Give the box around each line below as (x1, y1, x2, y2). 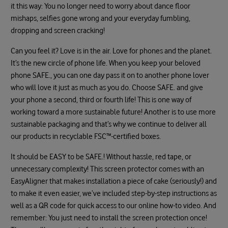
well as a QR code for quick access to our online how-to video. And (11, 201, 217, 210)
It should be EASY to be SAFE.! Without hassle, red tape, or (11, 152, 192, 161)
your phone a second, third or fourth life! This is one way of (11, 95, 192, 104)
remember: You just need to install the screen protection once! (11, 213, 208, 222)
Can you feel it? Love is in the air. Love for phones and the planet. (11, 46, 212, 55)
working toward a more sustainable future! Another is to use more (11, 107, 216, 117)
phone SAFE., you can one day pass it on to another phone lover (11, 70, 210, 80)
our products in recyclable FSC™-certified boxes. (11, 131, 164, 141)
